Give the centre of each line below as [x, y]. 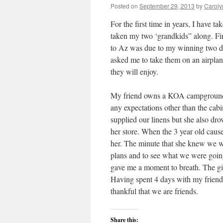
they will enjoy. [134, 71]
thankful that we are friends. [154, 191]
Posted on [124, 6]
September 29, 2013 [167, 6]
